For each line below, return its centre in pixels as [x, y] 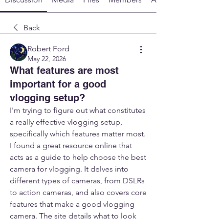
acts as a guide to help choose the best [78, 157]
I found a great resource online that [71, 145]
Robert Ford [48, 48]
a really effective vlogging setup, [66, 122]
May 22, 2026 [47, 58]
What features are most [64, 70]
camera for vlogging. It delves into [69, 169]
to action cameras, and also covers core [78, 192]
